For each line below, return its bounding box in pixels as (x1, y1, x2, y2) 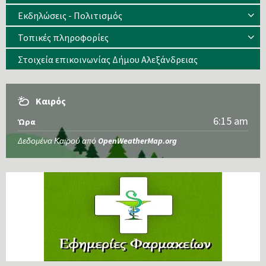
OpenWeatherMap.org (98, 135, 177, 147)
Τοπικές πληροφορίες (18, 31, 109, 44)
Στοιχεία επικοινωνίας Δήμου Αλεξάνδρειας (18, 53, 198, 66)
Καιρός (36, 95, 66, 107)
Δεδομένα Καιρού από (18, 135, 98, 147)
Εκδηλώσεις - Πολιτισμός (18, 9, 122, 22)
